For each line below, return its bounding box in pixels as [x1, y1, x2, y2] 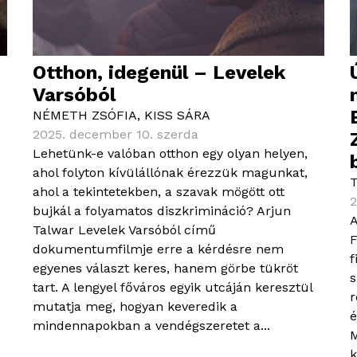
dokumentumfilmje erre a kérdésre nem [33, 241, 284, 257]
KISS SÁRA [144, 108, 211, 124]
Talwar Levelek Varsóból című [33, 222, 217, 238]
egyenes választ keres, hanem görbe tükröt [33, 261, 299, 277]
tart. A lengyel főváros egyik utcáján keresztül [33, 280, 313, 296]
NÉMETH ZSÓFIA [33, 108, 138, 124]
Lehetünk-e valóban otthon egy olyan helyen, [33, 146, 308, 162]
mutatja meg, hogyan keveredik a [33, 299, 238, 315]
